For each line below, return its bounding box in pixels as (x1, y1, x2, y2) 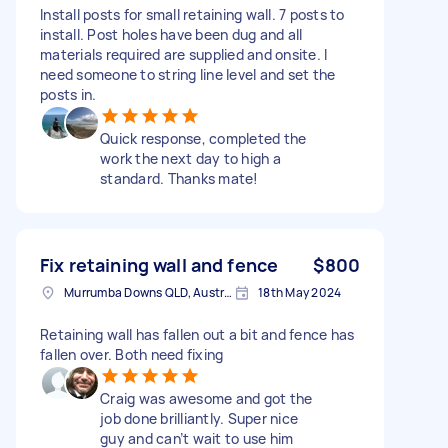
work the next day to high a (100, 148, 281, 168)
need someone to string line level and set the (40, 64, 336, 84)
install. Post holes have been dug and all (40, 24, 303, 44)
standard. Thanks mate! (100, 168, 259, 188)
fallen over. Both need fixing (40, 344, 224, 364)
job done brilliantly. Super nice (100, 408, 298, 428)
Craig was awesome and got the (100, 388, 313, 408)
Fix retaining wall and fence (40, 252, 279, 277)
